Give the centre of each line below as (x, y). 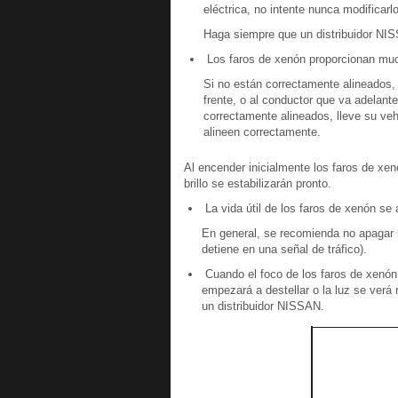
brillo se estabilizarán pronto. (258, 183)
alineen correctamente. (262, 132)
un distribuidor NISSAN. (263, 306)
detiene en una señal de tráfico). (284, 249)
